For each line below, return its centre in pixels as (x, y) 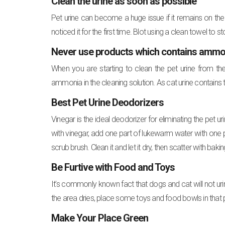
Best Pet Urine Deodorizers (107, 102)
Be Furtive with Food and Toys (113, 167)
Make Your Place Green (100, 218)
